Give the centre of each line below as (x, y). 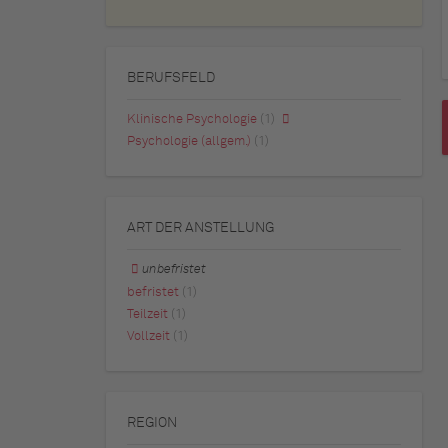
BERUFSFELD (171, 78)
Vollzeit (148, 337)
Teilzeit (147, 314)
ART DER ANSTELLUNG (200, 228)
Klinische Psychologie (192, 120)
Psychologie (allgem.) (189, 142)
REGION (152, 423)
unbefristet (174, 270)
